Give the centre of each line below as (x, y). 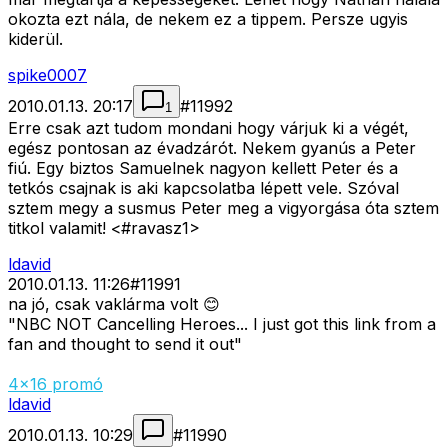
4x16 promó (55, 384)
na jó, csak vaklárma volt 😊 (114, 304)
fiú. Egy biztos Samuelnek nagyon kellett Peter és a (203, 168)
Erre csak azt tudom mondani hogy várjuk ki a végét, (208, 128)
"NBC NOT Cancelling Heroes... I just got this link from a (222, 324)
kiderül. (35, 39)
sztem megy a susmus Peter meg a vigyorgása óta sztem (223, 208)
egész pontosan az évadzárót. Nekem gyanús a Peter (212, 148)
